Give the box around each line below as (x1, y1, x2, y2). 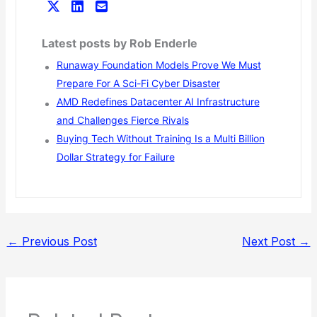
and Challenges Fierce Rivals (56, 114, 189, 127)
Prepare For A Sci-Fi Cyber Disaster (56, 77, 220, 90)
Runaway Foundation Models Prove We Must (56, 59, 261, 71)
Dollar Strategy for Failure (56, 151, 175, 163)
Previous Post (18, 234, 97, 249)
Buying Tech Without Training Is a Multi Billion (56, 132, 265, 145)
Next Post (242, 234, 299, 249)
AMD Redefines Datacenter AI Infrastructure (56, 96, 260, 108)
